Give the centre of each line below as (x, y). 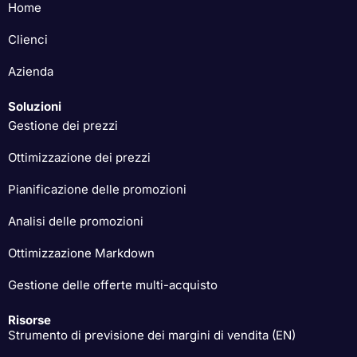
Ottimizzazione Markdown (81, 253)
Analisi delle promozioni (76, 221)
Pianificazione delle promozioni (97, 189)
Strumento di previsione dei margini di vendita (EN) (152, 335)
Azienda (31, 71)
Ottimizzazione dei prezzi (79, 157)
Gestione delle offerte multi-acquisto (113, 284)
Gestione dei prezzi (63, 125)
